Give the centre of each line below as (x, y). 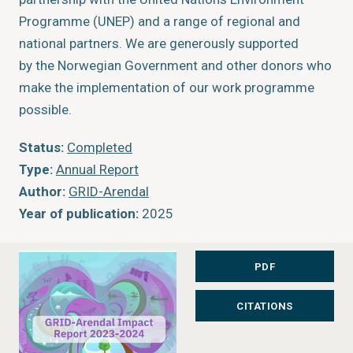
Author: (42, 191)
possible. (45, 110)
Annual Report (97, 169)
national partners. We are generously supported (159, 43)
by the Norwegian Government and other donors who (175, 65)
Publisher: (50, 236)
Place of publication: (82, 258)
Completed (100, 147)
